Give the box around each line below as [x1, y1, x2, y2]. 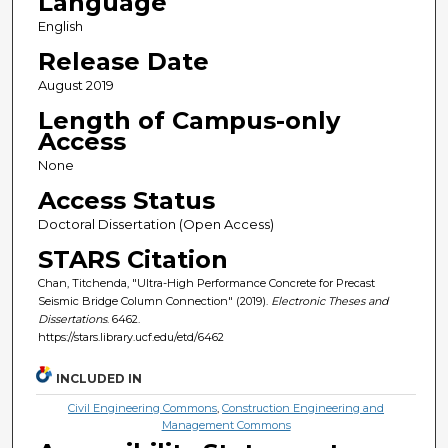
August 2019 [37, 76, 114, 93]
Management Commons [161, 418, 291, 433]
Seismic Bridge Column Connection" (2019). [37, 293, 271, 308]
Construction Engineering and [222, 401, 385, 416]
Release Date [37, 46, 209, 76]
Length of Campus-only [37, 105, 340, 135]
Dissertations [37, 311, 107, 326]
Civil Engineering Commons [68, 401, 218, 416]
